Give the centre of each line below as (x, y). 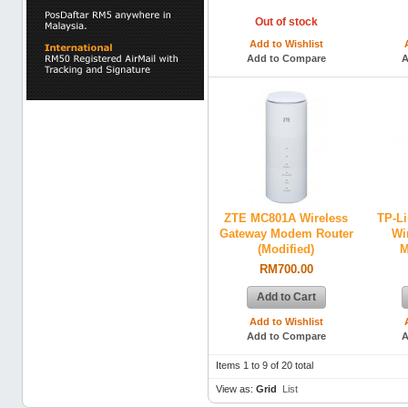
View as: (235, 389)
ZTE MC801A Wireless (286, 219)
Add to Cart (286, 297)
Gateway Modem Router (286, 235)
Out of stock (286, 22)
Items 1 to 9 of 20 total (265, 366)
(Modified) (286, 250)
